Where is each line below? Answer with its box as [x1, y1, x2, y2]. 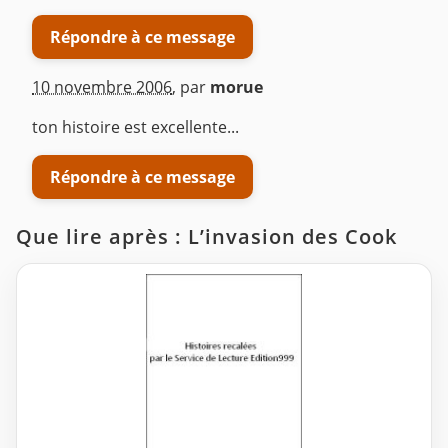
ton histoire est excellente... [32, 116, 239, 139]
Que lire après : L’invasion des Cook [16, 223, 397, 251]
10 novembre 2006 [32, 76, 172, 99]
